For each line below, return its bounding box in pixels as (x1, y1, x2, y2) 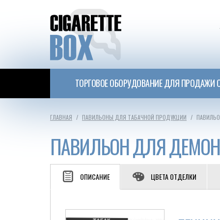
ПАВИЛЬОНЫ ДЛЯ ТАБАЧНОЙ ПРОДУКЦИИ (82, 113, 187, 121)
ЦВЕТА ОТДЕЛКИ (151, 171, 196, 182)
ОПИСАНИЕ (80, 171, 110, 182)
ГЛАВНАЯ (50, 113, 72, 121)
